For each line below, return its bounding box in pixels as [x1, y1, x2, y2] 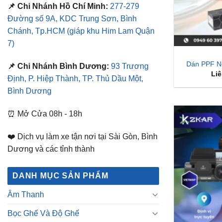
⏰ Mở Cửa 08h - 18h [7, 109, 82, 118]
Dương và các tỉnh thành [7, 144, 95, 153]
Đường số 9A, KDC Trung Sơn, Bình [7, 14, 137, 23]
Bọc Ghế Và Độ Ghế [7, 209, 79, 218]
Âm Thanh [7, 190, 44, 199]
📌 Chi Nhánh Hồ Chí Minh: [7, 2, 108, 11]
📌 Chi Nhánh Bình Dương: [7, 62, 109, 71]
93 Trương [111, 62, 149, 71]
